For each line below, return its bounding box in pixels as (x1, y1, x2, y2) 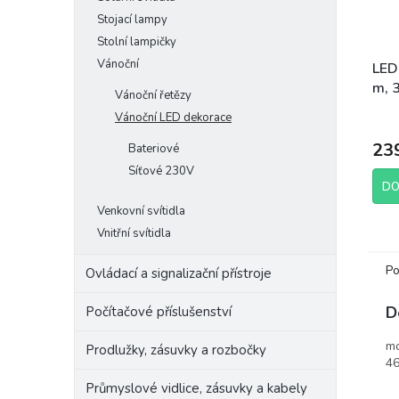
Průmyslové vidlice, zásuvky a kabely (85, 379, 307, 397)
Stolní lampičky (97, 34, 176, 50)
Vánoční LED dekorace (115, 110, 232, 126)
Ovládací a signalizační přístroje (85, 265, 272, 282)
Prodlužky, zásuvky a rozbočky (85, 341, 266, 359)
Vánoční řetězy (115, 87, 191, 103)
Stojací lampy (97, 12, 167, 28)
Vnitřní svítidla (97, 225, 171, 241)
